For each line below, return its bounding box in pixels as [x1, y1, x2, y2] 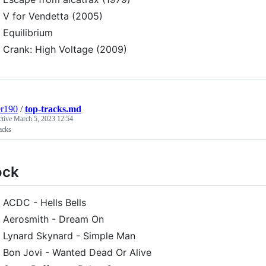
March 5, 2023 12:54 [14, 115, 73, 123]
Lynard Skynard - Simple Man [3, 230, 135, 242]
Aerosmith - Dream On [3, 213, 104, 226]
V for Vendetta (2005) [3, 10, 103, 22]
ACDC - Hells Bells [3, 197, 86, 209]
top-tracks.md [25, 104, 81, 114]
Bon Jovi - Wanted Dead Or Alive [3, 246, 151, 259]
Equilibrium [3, 27, 53, 39]
